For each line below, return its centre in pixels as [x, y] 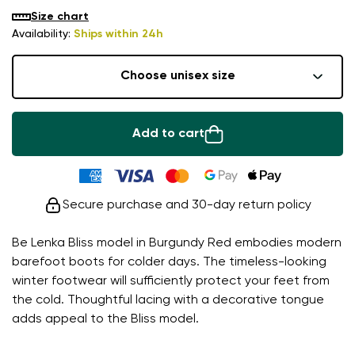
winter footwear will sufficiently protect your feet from [171, 281]
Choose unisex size [177, 76]
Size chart [60, 16]
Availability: [43, 34]
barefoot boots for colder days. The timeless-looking [169, 262]
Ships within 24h [118, 34]
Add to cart [168, 134]
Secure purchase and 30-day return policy [187, 205]
